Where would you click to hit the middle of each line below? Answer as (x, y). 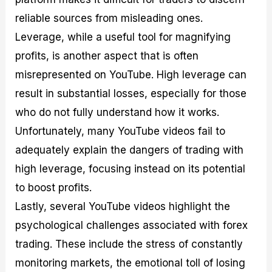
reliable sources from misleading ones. (109, 19)
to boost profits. (54, 188)
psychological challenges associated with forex (132, 226)
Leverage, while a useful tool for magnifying (123, 37)
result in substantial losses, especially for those (131, 94)
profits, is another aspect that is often (107, 56)
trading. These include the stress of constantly (129, 244)
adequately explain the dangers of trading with (130, 150)
